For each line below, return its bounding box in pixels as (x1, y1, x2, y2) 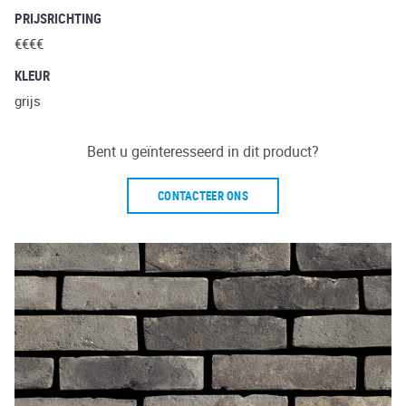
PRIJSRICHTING (14, 9, 101, 27)
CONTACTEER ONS (158, 187, 248, 204)
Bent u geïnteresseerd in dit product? (87, 141, 319, 161)
